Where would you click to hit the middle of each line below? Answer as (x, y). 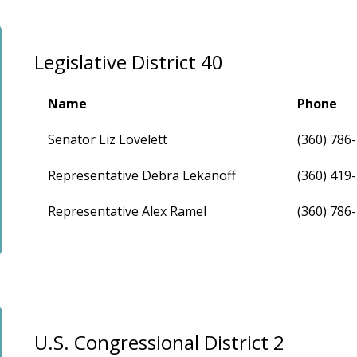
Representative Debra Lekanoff (142, 175)
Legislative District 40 (129, 61)
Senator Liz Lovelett (108, 139)
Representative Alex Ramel (127, 211)
